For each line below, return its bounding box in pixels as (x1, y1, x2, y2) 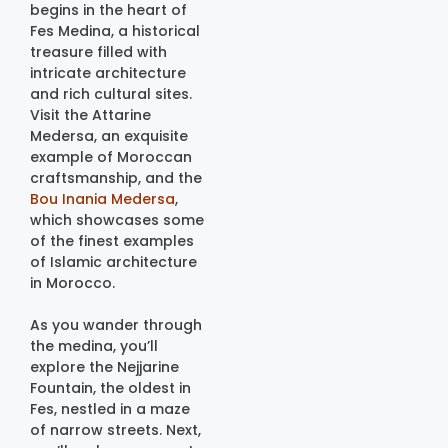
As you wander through (30, 314, 202, 335)
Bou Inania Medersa (30, 188, 175, 209)
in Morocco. (30, 272, 115, 293)
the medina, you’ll (30, 335, 158, 356)
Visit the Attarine (30, 104, 151, 125)
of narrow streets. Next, (30, 419, 201, 440)
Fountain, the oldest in (30, 377, 191, 398)
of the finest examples (30, 230, 194, 251)
